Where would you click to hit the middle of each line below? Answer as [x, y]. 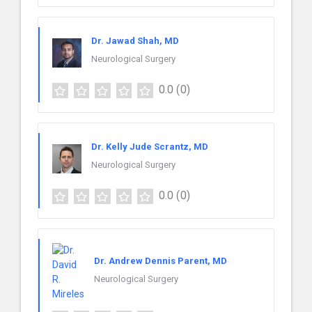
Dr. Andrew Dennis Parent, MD [161, 260]
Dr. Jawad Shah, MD [135, 41]
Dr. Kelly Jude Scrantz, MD [150, 147]
